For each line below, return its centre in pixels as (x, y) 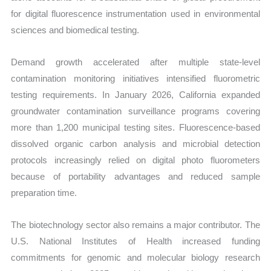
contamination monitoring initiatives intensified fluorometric (135, 79)
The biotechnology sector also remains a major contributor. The (135, 225)
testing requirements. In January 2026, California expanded (135, 95)
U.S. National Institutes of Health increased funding (135, 241)
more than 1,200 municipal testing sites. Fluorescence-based (135, 128)
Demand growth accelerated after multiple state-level (135, 62)
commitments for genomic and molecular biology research (135, 258)
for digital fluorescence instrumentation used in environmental (135, 13)
